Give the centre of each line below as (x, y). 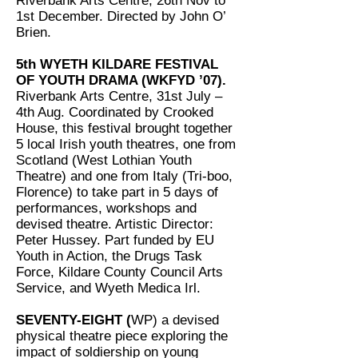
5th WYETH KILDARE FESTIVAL (117, 64)
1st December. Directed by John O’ (121, 16)
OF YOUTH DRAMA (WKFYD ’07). (121, 80)
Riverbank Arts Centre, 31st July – (119, 96)
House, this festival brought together (124, 128)
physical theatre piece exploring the (122, 336)
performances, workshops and (106, 208)
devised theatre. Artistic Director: (115, 224)
